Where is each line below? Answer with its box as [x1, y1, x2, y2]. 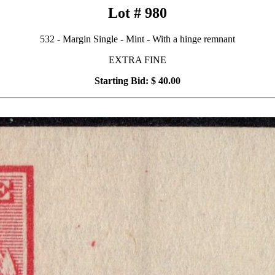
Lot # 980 [108, 5, 167, 21]
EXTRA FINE [109, 54, 166, 65]
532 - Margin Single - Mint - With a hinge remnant [40, 33, 235, 44]
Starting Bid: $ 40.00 [95, 75, 180, 86]
